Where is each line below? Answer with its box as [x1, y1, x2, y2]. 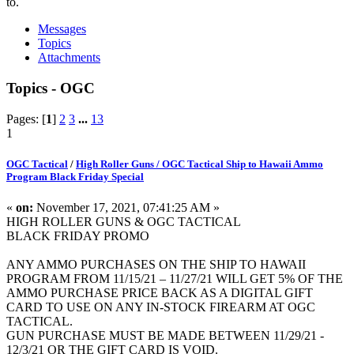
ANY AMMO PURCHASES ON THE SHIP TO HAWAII [6, 258, 306, 272]
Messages [38, 22, 86, 36]
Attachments [38, 51, 100, 65]
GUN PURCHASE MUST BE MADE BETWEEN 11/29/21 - [6, 329, 324, 343]
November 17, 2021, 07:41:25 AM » [33, 201, 220, 215]
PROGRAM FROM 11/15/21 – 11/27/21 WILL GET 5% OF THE [6, 272, 343, 286]
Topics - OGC [6, 80, 95, 97]
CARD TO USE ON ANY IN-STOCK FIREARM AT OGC [6, 300, 315, 314]
